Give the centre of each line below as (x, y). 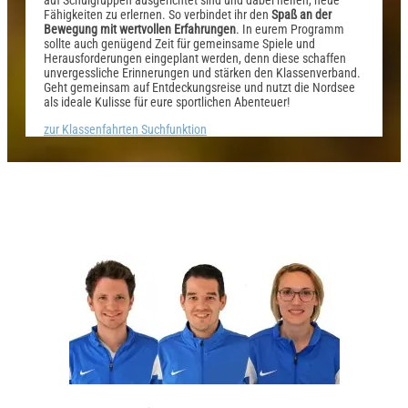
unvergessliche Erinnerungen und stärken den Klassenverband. (202, 72)
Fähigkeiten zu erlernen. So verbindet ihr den (158, 14)
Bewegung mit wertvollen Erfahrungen (140, 29)
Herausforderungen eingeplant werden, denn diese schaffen (195, 58)
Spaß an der (301, 14)
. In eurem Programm (290, 29)
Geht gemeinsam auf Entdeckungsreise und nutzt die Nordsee (199, 87)
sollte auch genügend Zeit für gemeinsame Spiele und (179, 43)
